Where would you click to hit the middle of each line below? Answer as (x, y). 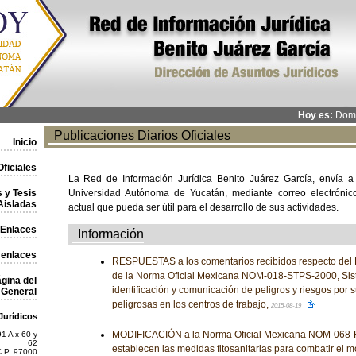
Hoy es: (315, 115)
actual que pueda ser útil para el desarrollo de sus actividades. (203, 207)
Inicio (24, 142)
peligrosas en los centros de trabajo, (191, 304)
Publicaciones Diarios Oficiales (139, 135)
